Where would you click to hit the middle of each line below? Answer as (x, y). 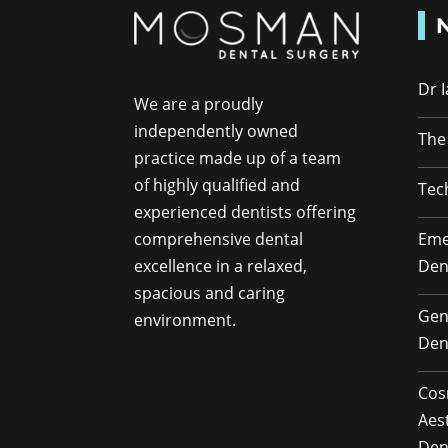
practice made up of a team (238, 158)
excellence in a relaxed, (221, 266)
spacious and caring (210, 293)
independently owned (216, 131)
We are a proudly (199, 104)
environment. (185, 320)
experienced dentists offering (245, 212)
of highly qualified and (217, 185)
